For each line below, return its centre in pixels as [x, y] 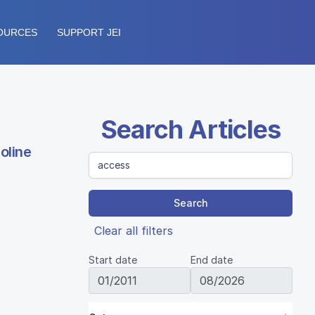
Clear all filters [134, 231]
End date [212, 260]
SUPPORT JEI [89, 32]
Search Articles [191, 129]
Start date [113, 260]
